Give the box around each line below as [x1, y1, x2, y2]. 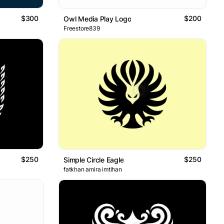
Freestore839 [63, 24, 100, 32]
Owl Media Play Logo [63, 14, 131, 23]
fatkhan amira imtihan [63, 165, 122, 173]
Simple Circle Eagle [63, 155, 124, 164]
